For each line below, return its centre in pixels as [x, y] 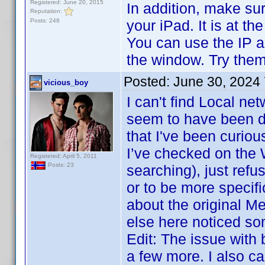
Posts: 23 [60, 165]
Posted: [148, 82]
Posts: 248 [45, 20]
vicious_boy [66, 83]
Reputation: [47, 11]
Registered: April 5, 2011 [64, 156]
